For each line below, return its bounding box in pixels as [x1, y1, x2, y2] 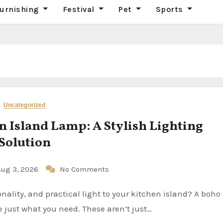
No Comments [60, 165, 109, 174]
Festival [62, 4, 97, 14]
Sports [155, 4, 186, 14]
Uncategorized [3, 102, 46, 109]
